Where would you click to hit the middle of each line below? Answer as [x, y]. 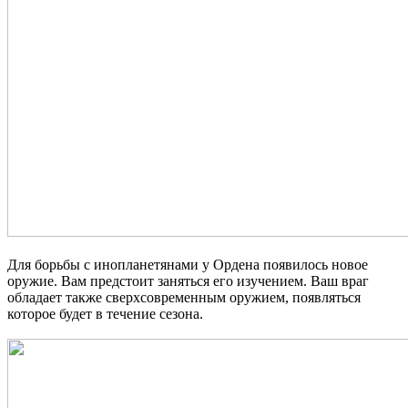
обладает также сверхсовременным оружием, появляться [184, 297]
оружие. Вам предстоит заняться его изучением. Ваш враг [188, 280]
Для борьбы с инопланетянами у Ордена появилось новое [188, 264]
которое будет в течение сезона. [105, 313]
